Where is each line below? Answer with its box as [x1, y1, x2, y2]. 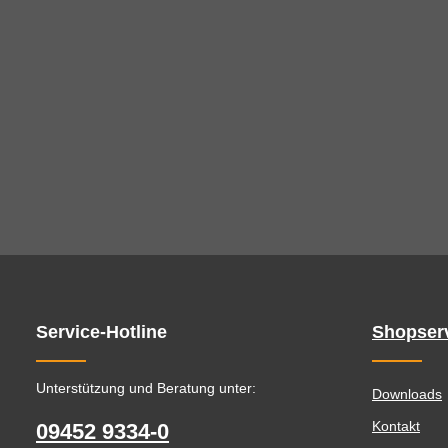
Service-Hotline [36, 321, 167, 342]
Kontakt [372, 417, 420, 434]
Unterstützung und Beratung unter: [36, 379, 256, 396]
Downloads [372, 385, 442, 402]
